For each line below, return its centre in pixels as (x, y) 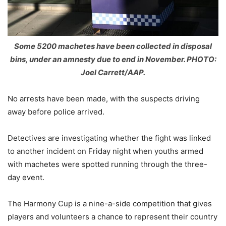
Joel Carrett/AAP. (113, 72)
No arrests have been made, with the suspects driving (104, 98)
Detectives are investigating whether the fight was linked (109, 138)
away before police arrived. (56, 111)
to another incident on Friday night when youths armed (105, 151)
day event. (26, 177)
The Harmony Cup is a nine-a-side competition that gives (110, 203)
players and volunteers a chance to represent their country (112, 216)
